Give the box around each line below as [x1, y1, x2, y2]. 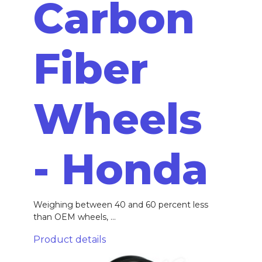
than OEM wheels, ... [33, 211, 116, 222]
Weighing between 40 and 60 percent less [33, 199, 208, 210]
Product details [33, 233, 106, 245]
